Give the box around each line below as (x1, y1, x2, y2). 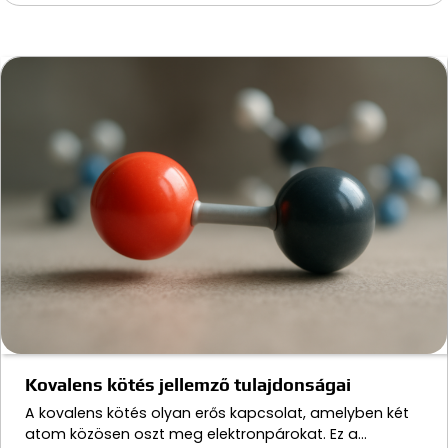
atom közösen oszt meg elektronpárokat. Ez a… (25, 424, 367, 445)
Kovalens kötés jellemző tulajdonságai (25, 374, 351, 396)
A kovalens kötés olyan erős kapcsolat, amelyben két (25, 403, 409, 424)
